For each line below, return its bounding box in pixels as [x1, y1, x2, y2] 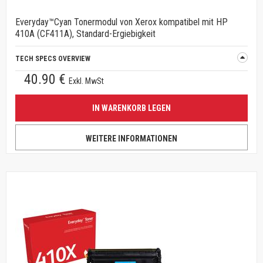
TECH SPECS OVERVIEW [15, 55, 90, 63]
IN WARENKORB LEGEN [92, 103, 171, 113]
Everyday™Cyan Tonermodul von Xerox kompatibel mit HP [15, 16, 228, 28]
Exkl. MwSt [69, 76, 104, 86]
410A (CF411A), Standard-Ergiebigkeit [15, 28, 156, 39]
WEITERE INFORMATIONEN [86, 134, 177, 143]
